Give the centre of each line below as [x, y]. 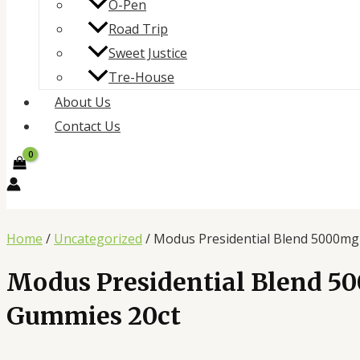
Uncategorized [98, 238]
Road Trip [138, 29]
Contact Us [88, 127]
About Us [83, 102]
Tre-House [141, 78]
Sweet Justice [148, 53]
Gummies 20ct [94, 315]
